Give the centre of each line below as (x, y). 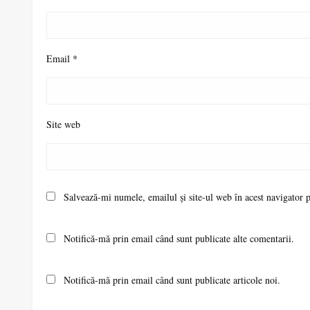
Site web (63, 125)
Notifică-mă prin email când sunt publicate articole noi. (172, 280)
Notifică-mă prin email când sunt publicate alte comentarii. (179, 239)
